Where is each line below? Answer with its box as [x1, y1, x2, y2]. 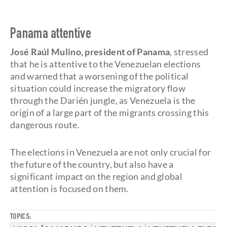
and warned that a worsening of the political [10, 70, 189, 82]
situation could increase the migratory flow [10, 83, 185, 94]
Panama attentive [10, 28, 91, 42]
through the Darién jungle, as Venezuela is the [10, 95, 196, 106]
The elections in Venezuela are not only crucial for [10, 146, 211, 158]
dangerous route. [10, 119, 80, 130]
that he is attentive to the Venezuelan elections [10, 58, 201, 69]
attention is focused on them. [10, 183, 129, 194]
